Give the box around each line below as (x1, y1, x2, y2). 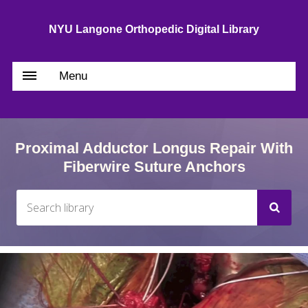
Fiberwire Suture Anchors (63, 158, 245, 175)
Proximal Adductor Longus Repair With (15, 140, 293, 157)
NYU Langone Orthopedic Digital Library (49, 23, 259, 35)
